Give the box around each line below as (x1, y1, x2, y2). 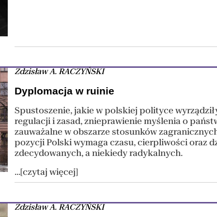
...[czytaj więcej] (15, 167, 78, 177)
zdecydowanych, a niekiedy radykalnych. (15, 148, 183, 158)
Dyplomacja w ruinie (15, 85, 115, 97)
